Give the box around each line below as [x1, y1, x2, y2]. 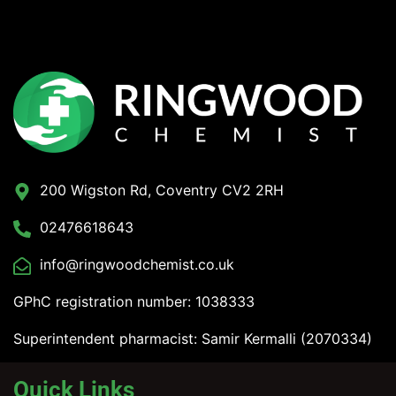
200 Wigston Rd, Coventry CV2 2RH [40, 180, 284, 199]
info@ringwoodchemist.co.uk [40, 255, 234, 273]
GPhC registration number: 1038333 [13, 292, 255, 310]
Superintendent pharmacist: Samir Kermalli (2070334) [13, 329, 372, 347]
